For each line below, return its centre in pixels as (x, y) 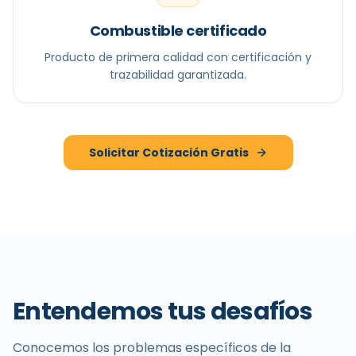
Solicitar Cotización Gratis (168, 153)
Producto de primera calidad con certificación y (178, 57)
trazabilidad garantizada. (178, 75)
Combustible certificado (178, 31)
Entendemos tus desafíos (163, 311)
